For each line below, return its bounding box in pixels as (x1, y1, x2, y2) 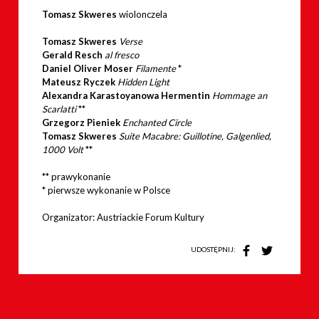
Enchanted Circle (122, 117, 192, 129)
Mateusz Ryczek (41, 76, 117, 88)
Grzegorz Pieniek (41, 117, 122, 129)
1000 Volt (41, 144, 83, 156)
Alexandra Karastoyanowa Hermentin (41, 90, 210, 102)
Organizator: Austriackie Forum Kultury (41, 211, 204, 224)
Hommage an (211, 90, 267, 102)
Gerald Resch (41, 49, 105, 61)
